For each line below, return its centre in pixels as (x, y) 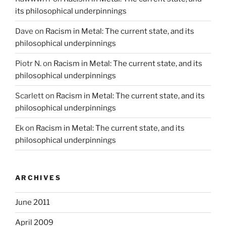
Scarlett (30, 96)
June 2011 (33, 203)
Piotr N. (28, 63)
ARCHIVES (38, 178)
